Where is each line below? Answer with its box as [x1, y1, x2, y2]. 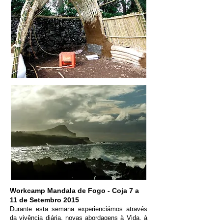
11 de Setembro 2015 [10, 196, 79, 204]
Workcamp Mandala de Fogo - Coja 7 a [10, 187, 139, 194]
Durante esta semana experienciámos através [10, 205, 147, 213]
